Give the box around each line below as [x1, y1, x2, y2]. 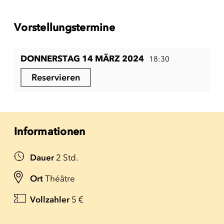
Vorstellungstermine [14, 21, 115, 33]
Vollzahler [30, 194, 69, 204]
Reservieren [31, 72, 80, 83]
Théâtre [45, 173, 75, 183]
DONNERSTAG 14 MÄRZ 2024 [20, 53, 144, 63]
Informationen [14, 125, 85, 137]
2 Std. [56, 152, 78, 162]
